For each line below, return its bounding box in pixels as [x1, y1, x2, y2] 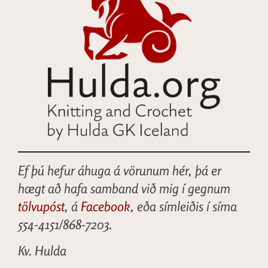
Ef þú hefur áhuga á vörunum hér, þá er [18, 163, 221, 178]
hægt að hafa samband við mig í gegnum [18, 181, 230, 196]
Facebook [81, 199, 130, 214]
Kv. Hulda [18, 243, 66, 259]
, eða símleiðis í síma [130, 199, 237, 214]
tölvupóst [18, 199, 65, 214]
